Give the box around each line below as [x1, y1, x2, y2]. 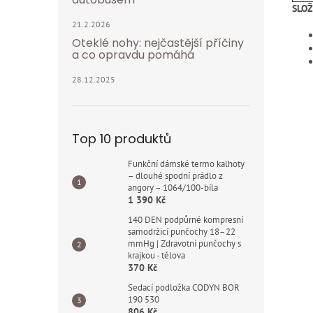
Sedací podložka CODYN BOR [128, 282, 240, 293]
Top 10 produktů [72, 130, 171, 147]
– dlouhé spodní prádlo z [128, 170, 223, 182]
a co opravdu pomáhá [72, 47, 194, 63]
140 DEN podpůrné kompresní [128, 214, 243, 226]
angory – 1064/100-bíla [128, 182, 218, 194]
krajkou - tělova [128, 249, 185, 261]
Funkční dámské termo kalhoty [128, 158, 245, 170]
